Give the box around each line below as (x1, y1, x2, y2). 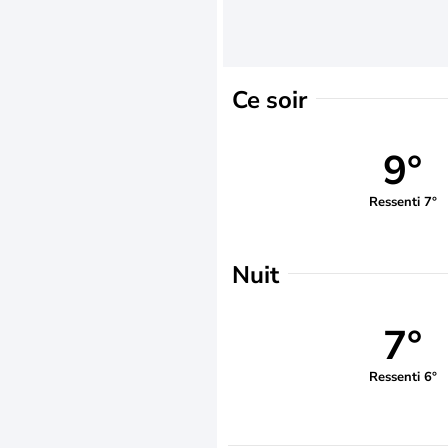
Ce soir (232, 84, 307, 116)
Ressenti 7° (368, 192, 437, 211)
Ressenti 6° (368, 367, 437, 386)
